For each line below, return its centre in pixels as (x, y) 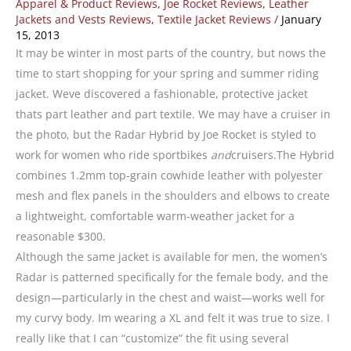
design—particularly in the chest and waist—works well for (170, 298)
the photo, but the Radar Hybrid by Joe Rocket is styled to (166, 135)
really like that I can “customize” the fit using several (152, 338)
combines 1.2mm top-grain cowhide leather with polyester (169, 175)
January (301, 20)
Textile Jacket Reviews (214, 20)
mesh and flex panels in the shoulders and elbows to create (173, 196)
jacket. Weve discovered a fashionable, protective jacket (162, 94)
